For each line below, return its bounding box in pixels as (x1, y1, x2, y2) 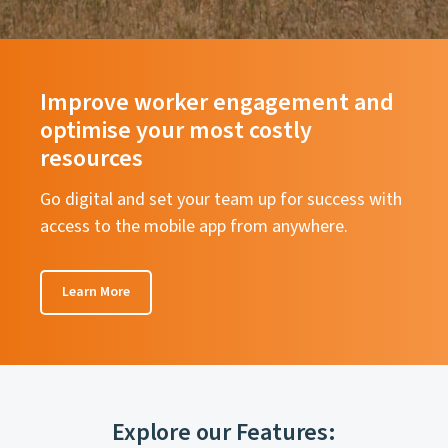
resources (40, 140, 143, 176)
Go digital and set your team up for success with (40, 186, 402, 212)
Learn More (62, 281, 130, 302)
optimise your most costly (40, 112, 312, 148)
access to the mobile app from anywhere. (40, 213, 348, 239)
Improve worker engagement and (40, 84, 394, 120)
